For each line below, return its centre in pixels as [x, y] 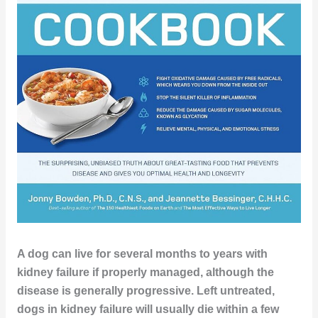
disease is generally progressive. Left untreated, [146, 290]
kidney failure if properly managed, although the [145, 272]
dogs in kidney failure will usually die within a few [148, 309]
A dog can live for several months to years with [142, 253]
